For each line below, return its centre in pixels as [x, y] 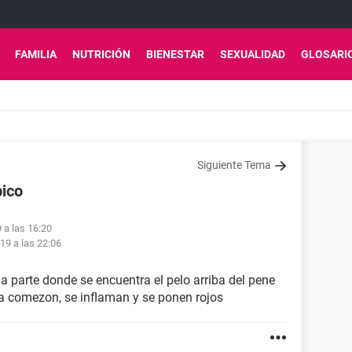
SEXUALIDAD [253, 54]
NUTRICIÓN [101, 54]
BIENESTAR [175, 54]
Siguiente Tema [234, 165]
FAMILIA [36, 54]
